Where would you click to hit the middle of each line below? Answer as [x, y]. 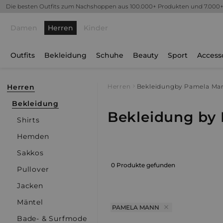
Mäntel [30, 202]
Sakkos [30, 153]
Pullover [33, 169]
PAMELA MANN [135, 207]
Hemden [33, 136]
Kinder [96, 28]
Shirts [28, 120]
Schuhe [110, 55]
